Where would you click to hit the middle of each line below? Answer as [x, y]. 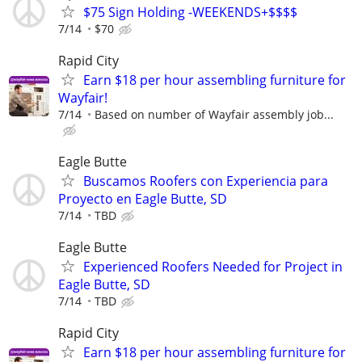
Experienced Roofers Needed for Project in [213, 267]
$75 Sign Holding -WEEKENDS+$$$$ [190, 12]
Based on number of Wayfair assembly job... [214, 114]
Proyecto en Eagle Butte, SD [143, 199]
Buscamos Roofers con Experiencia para [206, 181]
